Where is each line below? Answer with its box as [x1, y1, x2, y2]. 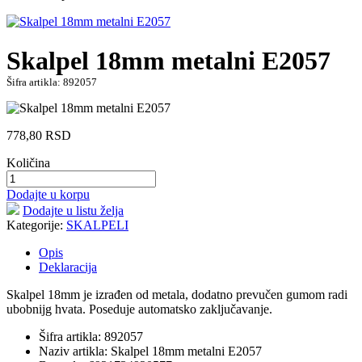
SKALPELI [66, 218, 128, 233]
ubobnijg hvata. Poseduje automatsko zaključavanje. [6, 302, 272, 317]
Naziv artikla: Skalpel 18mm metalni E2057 [39, 344, 262, 359]
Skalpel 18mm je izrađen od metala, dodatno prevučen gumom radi [6, 288, 347, 302]
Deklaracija [39, 260, 97, 275]
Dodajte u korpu [6, 187, 90, 202]
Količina [6, 156, 50, 170]
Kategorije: [6, 218, 66, 233]
